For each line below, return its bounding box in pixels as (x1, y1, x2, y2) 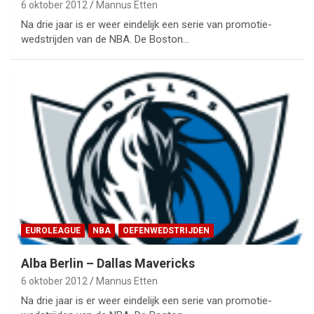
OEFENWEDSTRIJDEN (123, 225, 210, 235)
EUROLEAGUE (25, 225, 81, 235)
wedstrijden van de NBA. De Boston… (21, 32, 189, 46)
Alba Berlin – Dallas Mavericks (21, 255, 195, 271)
